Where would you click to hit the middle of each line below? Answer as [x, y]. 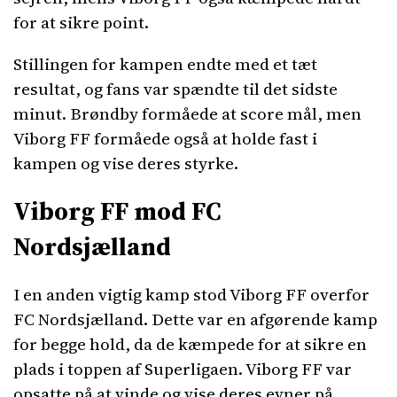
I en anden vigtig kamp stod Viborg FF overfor [191, 294]
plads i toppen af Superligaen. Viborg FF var [183, 369]
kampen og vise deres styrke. [126, 163]
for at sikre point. [81, 22]
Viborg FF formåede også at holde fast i [165, 138]
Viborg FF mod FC [117, 211]
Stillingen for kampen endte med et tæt [165, 64]
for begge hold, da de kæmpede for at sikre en [190, 344]
